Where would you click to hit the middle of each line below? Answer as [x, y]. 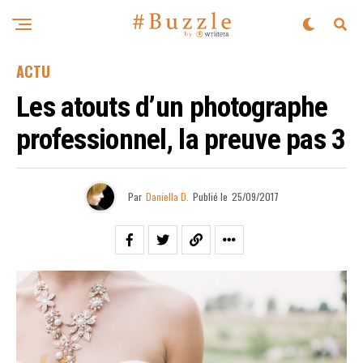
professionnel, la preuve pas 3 [181, 139]
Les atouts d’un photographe [172, 107]
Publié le [210, 196]
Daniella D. [167, 196]
